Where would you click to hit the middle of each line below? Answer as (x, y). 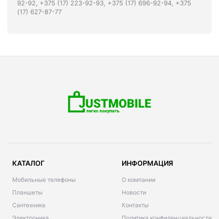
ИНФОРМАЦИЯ (147, 163)
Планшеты (27, 192)
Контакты (135, 205)
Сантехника (29, 205)
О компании (139, 179)
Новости (134, 192)
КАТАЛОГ (28, 163)
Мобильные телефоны (44, 179)
